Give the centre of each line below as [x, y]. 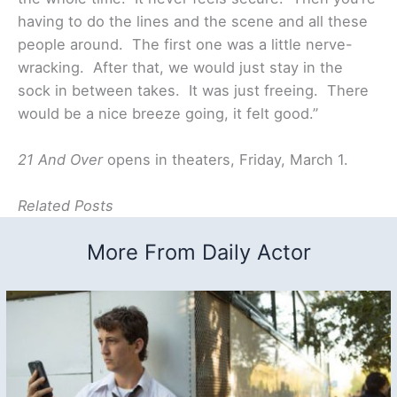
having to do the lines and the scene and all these [193, 21]
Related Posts [66, 206]
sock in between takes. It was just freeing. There [193, 90]
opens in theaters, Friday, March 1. [226, 159]
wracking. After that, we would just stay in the [180, 67]
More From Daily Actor [198, 253]
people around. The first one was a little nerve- [185, 44]
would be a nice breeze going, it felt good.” [168, 113]
